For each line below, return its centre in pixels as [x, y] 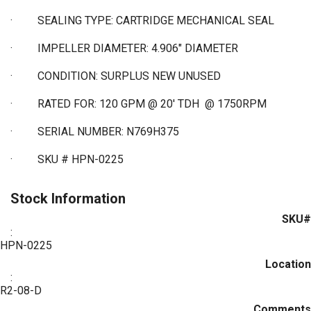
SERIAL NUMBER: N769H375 [108, 131]
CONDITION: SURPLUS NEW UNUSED [131, 76]
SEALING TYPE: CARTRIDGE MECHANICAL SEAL [157, 20]
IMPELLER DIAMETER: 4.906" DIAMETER [139, 48]
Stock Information [68, 198]
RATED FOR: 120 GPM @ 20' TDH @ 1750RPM [153, 103]
